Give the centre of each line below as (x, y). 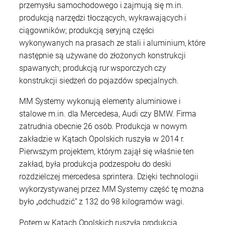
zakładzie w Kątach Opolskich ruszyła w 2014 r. (102, 139)
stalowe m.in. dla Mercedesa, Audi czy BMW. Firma (108, 114)
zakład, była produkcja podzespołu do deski (95, 164)
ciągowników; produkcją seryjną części (87, 31)
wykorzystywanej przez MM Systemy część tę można (112, 189)
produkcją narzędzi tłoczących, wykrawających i (103, 18)
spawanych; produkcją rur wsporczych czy (93, 68)
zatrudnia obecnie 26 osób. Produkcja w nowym (103, 127)
